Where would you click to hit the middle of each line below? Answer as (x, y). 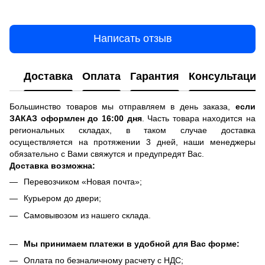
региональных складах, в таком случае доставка (132, 130)
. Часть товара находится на (198, 118)
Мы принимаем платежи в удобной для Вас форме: (132, 244)
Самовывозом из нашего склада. (87, 215)
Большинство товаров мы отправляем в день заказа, (122, 106)
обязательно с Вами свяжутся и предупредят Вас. (107, 153)
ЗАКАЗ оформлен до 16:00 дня (76, 118)
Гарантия (155, 77)
